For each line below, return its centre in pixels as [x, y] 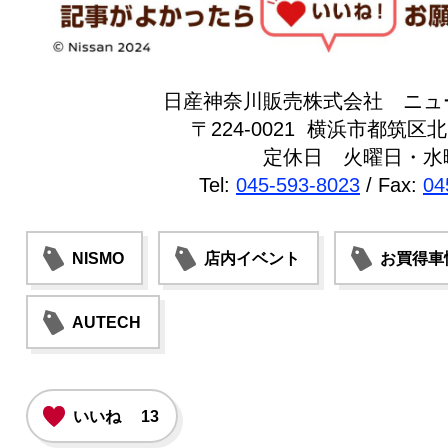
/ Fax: [391, 185]
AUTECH [107, 323]
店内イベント [252, 259]
